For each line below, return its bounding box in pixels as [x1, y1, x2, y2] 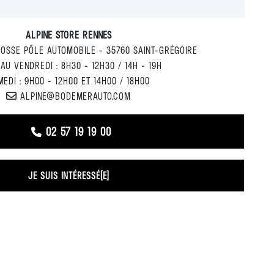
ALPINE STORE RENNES [25, 28, 112, 41]
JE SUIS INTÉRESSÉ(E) [28, 169, 109, 182]
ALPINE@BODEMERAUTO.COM [20, 89, 131, 102]
